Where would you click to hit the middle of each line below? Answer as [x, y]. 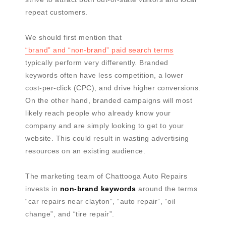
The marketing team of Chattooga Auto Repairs [106, 176]
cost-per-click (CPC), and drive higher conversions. [113, 88]
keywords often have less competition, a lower [104, 75]
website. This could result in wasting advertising [107, 138]
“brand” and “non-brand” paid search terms [99, 50]
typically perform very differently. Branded [97, 63]
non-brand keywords [98, 189]
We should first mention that [73, 38]
